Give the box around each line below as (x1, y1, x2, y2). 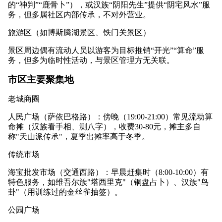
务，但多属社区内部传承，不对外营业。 (8, 10, 151, 19)
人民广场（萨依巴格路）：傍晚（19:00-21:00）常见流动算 (8, 112, 213, 121)
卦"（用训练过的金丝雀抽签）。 (8, 187, 122, 196)
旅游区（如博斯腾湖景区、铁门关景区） (8, 28, 151, 37)
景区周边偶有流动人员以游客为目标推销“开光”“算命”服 (8, 46, 204, 55)
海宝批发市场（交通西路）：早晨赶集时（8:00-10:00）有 (8, 167, 209, 176)
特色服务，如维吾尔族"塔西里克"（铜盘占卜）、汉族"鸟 (8, 177, 209, 186)
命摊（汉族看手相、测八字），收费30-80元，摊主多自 (8, 122, 201, 131)
